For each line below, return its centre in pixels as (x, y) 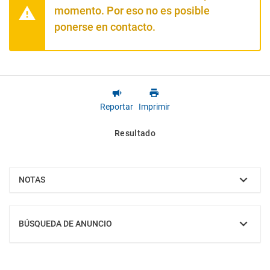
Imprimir (154, 107)
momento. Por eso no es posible (132, 11)
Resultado (135, 133)
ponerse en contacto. (105, 27)
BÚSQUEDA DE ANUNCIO (65, 223)
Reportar (117, 107)
